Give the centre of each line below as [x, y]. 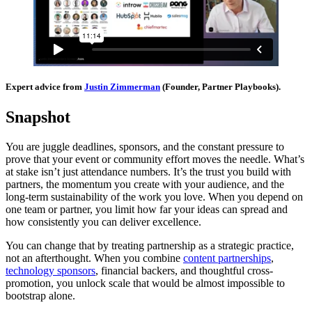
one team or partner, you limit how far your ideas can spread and [147, 210]
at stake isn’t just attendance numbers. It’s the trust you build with [148, 172]
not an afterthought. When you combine [94, 258]
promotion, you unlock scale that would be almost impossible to [145, 283]
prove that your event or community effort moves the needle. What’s [155, 159]
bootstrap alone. [40, 296]
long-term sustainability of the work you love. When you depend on [154, 197]
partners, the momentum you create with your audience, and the [145, 185]
